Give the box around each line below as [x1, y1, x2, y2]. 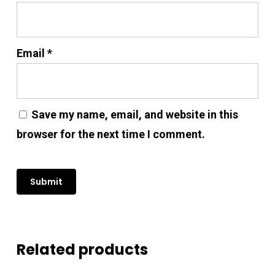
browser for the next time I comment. [16, 127, 205, 141]
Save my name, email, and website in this [31, 107, 238, 121]
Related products [16, 239, 148, 260]
